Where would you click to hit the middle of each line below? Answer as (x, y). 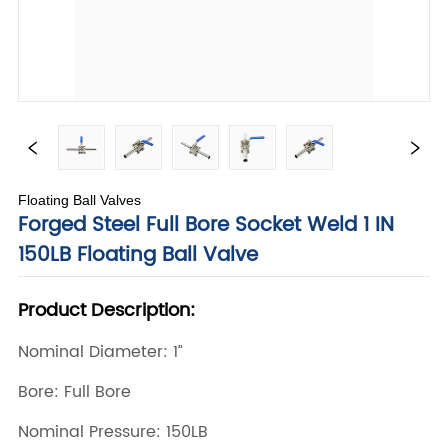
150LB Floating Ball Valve (138, 256)
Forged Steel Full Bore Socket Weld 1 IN (206, 226)
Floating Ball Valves (80, 200)
